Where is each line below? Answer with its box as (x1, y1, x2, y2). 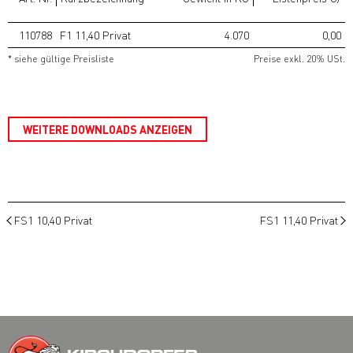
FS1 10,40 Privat (14, 212, 92, 227)
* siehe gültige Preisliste (8, 52, 114, 65)
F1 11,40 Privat (60, 27, 131, 42)
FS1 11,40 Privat (260, 212, 338, 227)
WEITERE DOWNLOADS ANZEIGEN (23, 121, 192, 136)
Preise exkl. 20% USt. (254, 52, 345, 65)
